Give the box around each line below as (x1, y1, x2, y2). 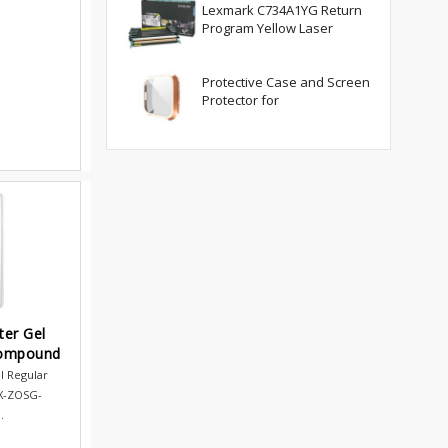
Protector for (202, 90, 279, 109)
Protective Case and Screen (202, 72, 370, 91)
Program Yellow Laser (202, 19, 333, 37)
